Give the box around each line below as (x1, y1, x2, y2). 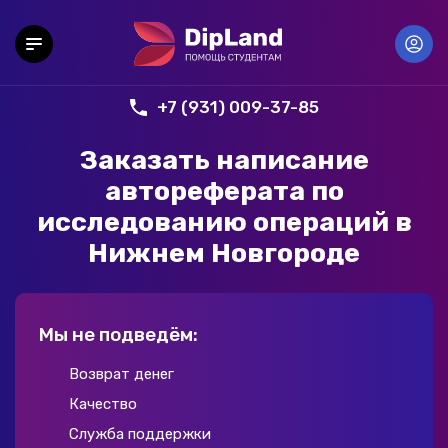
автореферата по (104, 175, 344, 207)
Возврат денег (69, 365, 174, 383)
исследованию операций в (36, 206, 412, 238)
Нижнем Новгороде (88, 237, 360, 269)
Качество (69, 395, 137, 413)
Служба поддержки (69, 425, 211, 443)
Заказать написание (79, 144, 369, 176)
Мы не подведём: (39, 323, 198, 346)
